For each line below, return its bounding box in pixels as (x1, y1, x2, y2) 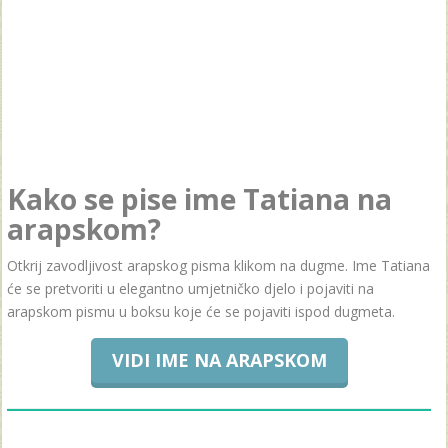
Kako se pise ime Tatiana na (7, 180, 392, 218)
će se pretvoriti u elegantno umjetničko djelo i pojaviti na (7, 279, 374, 298)
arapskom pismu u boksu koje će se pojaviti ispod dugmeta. (7, 302, 395, 321)
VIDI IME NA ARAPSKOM (111, 348, 327, 372)
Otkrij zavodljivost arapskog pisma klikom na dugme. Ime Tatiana (7, 256, 430, 275)
